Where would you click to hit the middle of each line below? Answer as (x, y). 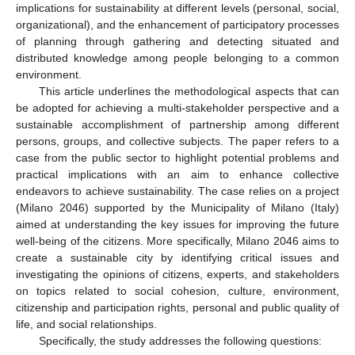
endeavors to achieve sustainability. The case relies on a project (177, 191)
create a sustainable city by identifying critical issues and (177, 257)
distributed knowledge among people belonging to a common (177, 57)
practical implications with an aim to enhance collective (177, 174)
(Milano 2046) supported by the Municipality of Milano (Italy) (177, 207)
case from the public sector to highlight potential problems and (177, 157)
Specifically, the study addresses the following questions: (180, 340)
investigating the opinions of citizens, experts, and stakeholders (177, 274)
